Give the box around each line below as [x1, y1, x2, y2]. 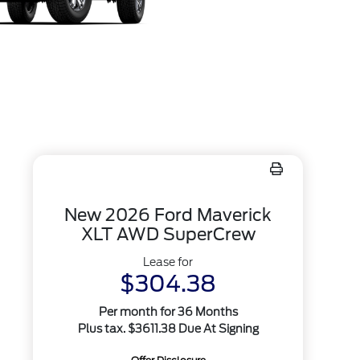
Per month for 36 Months [98, 305, 238, 318]
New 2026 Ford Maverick [64, 205, 272, 225]
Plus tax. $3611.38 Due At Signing [77, 322, 259, 335]
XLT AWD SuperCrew [80, 224, 256, 244]
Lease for [143, 256, 194, 268]
